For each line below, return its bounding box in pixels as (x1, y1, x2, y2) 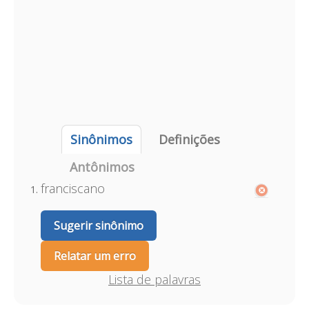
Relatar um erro (53, 248, 136, 263)
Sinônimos (70, 131, 132, 148)
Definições (158, 131, 220, 148)
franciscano (40, 180, 105, 197)
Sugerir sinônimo (53, 218, 143, 233)
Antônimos (69, 159, 134, 175)
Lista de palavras (108, 271, 201, 288)
